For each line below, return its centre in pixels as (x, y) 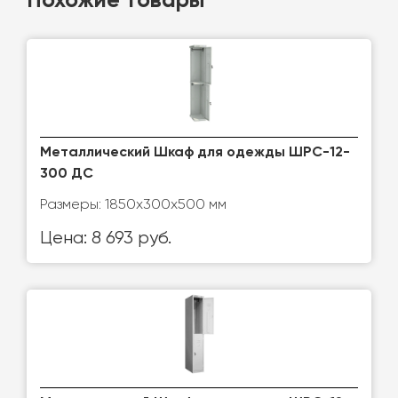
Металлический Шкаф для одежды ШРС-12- (195, 153)
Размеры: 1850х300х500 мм (133, 204)
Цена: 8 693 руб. (106, 239)
